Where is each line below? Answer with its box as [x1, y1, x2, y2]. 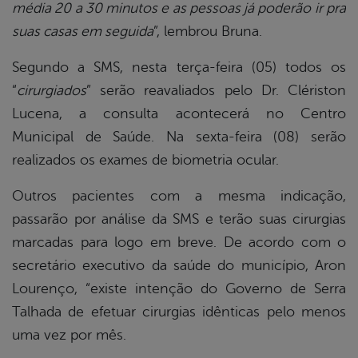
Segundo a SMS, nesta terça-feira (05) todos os [12, 59, 346, 76]
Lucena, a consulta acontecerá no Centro [12, 105, 346, 122]
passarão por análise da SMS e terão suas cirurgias [12, 211, 346, 228]
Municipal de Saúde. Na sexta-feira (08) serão [12, 129, 346, 145]
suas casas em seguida [12, 23, 153, 40]
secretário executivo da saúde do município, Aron [12, 257, 346, 274]
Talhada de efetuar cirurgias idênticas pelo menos [12, 304, 346, 320]
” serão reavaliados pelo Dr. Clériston [86, 82, 346, 99]
